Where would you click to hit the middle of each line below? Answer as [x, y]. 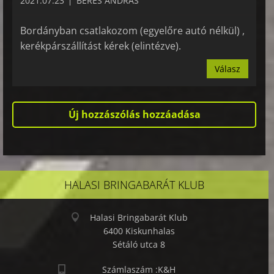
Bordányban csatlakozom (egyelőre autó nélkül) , [132, 31]
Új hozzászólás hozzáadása [134, 115]
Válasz [228, 69]
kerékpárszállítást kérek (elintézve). [101, 46]
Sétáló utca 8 [139, 245]
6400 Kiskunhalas [139, 231]
